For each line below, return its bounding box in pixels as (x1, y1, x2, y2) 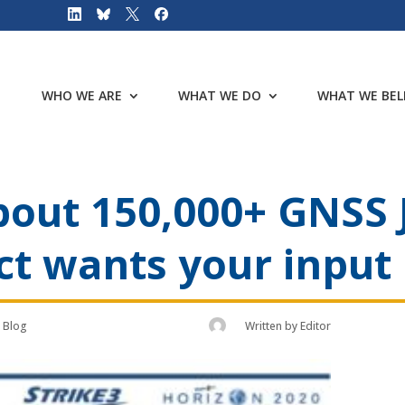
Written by (245, 317, 301, 334)
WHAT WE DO (178, 86, 261, 104)
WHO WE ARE (42, 86, 122, 104)
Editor (300, 317, 332, 334)
